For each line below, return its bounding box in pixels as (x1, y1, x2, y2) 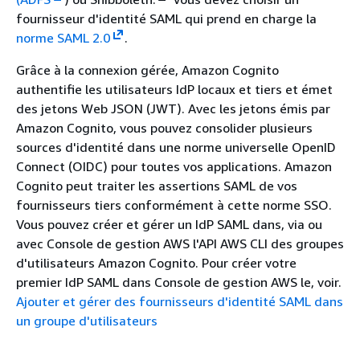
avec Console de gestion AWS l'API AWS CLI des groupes (16, 235, 344, 252)
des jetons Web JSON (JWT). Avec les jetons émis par (16, 100, 330, 117)
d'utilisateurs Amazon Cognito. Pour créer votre (16, 255, 297, 271)
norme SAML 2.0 (16, 30, 110, 46)
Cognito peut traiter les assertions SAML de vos (16, 178, 297, 194)
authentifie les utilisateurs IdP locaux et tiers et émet (16, 81, 333, 97)
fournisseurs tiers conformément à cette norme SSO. (16, 197, 332, 213)
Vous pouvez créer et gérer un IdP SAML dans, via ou (16, 216, 322, 232)
